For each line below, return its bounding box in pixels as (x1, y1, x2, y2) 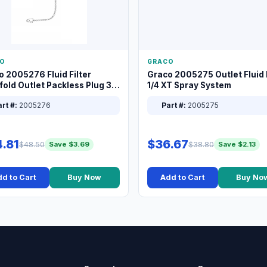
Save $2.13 (218, 139, 256, 148)
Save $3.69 (49, 139, 89, 148)
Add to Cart (160, 173, 205, 182)
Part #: (162, 101, 186, 110)
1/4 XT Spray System (147, 80, 231, 90)
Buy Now (67, 173, 102, 182)
